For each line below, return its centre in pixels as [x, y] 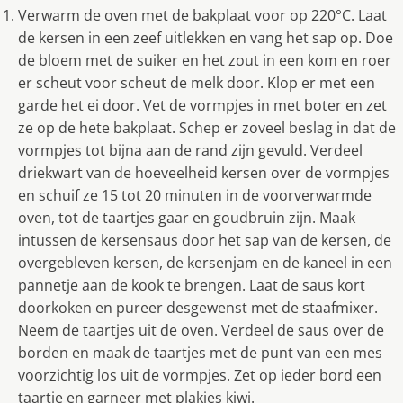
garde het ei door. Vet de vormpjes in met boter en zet [202, 106]
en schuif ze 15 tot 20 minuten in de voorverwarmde [195, 196]
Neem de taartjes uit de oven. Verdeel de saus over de [201, 331]
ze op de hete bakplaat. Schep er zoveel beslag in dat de [207, 128]
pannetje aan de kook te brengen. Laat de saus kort [192, 286]
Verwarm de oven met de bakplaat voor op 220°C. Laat [202, 16]
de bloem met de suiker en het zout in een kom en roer [205, 61]
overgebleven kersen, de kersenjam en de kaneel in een [205, 263]
